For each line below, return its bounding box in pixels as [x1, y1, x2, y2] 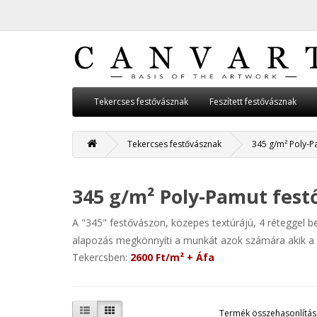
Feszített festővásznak [209, 96, 296, 108]
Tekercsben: [72, 250, 130, 265]
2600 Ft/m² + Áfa [130, 250, 214, 265]
